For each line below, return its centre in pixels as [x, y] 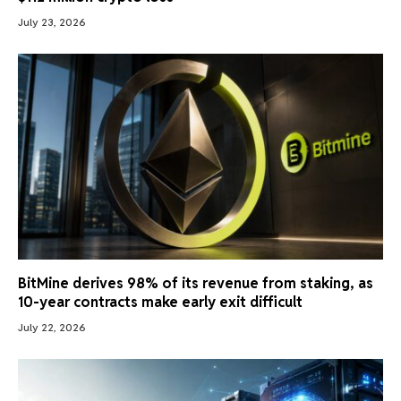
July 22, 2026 [52, 327]
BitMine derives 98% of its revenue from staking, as [196, 283]
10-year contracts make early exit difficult [160, 302]
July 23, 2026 [52, 22]
